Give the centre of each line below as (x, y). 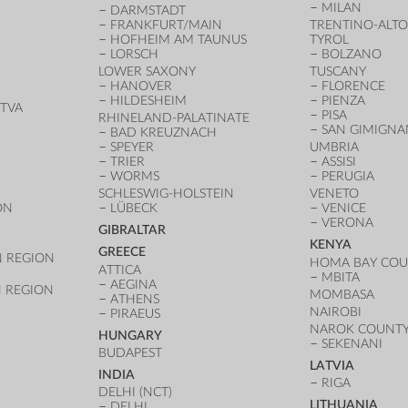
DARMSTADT (148, 10)
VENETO (335, 194)
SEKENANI (352, 344)
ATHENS (134, 299)
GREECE (122, 252)
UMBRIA (335, 148)
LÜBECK (133, 209)
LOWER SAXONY (147, 71)
